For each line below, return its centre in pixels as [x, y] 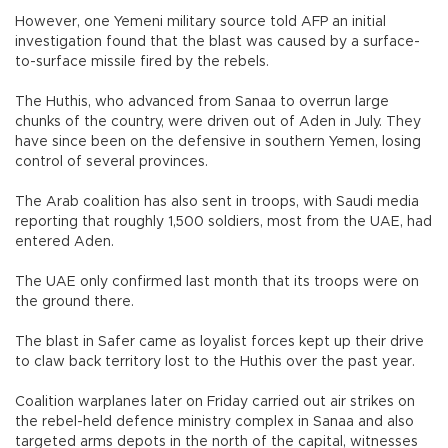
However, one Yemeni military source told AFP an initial [200, 21]
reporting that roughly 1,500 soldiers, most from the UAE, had [223, 221]
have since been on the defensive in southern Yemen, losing [218, 141]
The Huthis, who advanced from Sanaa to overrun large [202, 101]
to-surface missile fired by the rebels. [142, 61]
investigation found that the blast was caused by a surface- [217, 41]
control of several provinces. [111, 161]
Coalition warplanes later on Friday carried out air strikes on [215, 401]
